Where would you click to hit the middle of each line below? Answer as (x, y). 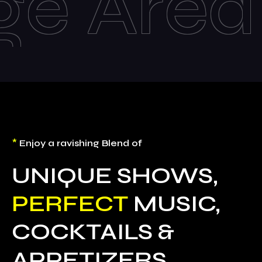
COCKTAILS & (93, 232)
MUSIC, (174, 204)
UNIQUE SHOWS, (115, 176)
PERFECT (70, 204)
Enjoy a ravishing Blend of (81, 143)
